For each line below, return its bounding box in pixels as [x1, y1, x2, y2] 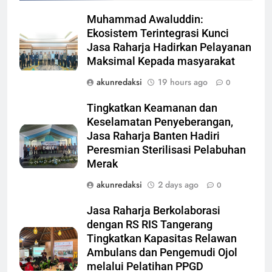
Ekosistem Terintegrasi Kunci [87, 27, 229, 39]
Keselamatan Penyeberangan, [87, 115, 233, 128]
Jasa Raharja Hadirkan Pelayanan [87, 41, 251, 53]
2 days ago [158, 178, 199, 191]
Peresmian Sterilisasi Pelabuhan [87, 143, 246, 156]
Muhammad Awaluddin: [87, 13, 203, 25]
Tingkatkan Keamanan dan [87, 101, 217, 114]
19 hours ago [158, 75, 208, 88]
